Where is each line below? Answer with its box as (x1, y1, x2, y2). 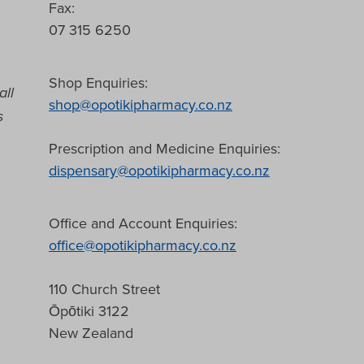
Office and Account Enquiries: (49, 212, 237, 233)
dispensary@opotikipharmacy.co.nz (49, 159, 270, 180)
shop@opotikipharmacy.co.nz (49, 93, 232, 115)
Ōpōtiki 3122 (49, 300, 129, 321)
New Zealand (49, 322, 133, 343)
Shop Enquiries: (49, 71, 148, 93)
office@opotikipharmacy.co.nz (49, 234, 236, 255)
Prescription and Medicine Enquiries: (49, 137, 280, 158)
